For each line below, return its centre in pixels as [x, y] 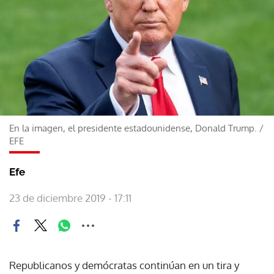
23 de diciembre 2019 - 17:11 [70, 198]
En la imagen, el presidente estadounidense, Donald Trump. [133, 128]
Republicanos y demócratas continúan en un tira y [124, 265]
